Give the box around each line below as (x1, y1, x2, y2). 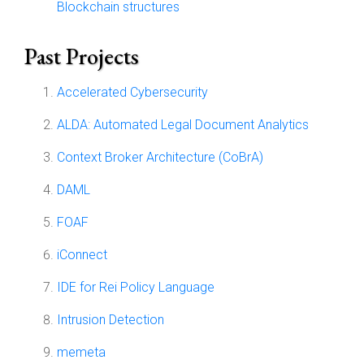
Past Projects (24, 41, 139, 71)
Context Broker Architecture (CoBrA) (57, 149, 263, 165)
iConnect (57, 247, 107, 262)
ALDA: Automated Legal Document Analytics (57, 117, 309, 132)
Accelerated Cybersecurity (57, 84, 208, 100)
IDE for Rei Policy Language (57, 279, 214, 295)
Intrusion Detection (57, 312, 164, 327)
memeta (57, 344, 106, 360)
